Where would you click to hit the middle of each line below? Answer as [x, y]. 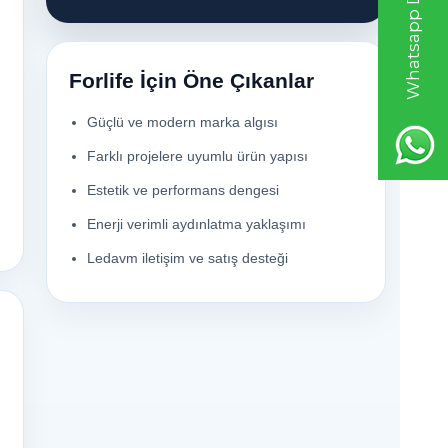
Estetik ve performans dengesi [183, 190]
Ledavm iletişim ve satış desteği [187, 258]
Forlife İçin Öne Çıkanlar [191, 81]
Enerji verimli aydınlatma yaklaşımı [196, 224]
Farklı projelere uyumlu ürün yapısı [197, 156]
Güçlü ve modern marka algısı [182, 122]
